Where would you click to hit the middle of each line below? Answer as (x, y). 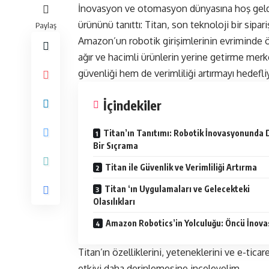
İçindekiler (132, 105)
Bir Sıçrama (116, 146)
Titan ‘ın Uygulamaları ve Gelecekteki (177, 189)
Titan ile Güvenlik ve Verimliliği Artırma (181, 168)
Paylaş (46, 26)
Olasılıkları (114, 202)
